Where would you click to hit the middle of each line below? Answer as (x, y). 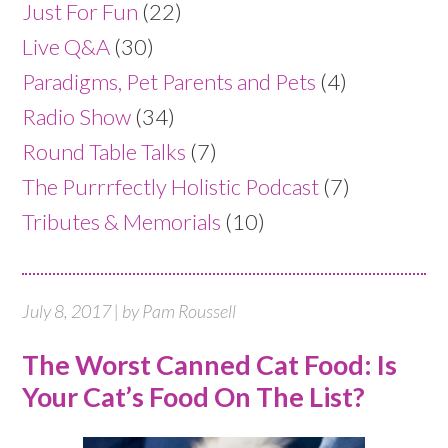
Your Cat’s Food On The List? (194, 397)
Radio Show (77, 116)
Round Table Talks (104, 151)
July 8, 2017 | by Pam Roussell (129, 311)
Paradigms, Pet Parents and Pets (169, 81)
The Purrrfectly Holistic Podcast (171, 186)
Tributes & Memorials (122, 221)
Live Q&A (66, 46)
